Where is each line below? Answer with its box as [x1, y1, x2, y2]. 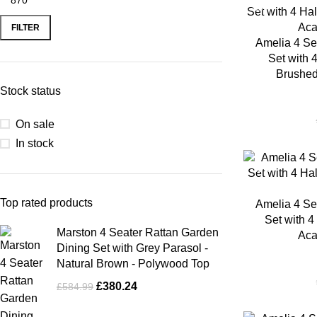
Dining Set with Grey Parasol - [57, 242, 208, 254]
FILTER [11, 22, 40, 33]
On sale [16, 117, 54, 130]
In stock [16, 137, 54, 149]
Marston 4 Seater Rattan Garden [57, 226, 219, 238]
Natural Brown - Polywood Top [57, 258, 209, 270]
